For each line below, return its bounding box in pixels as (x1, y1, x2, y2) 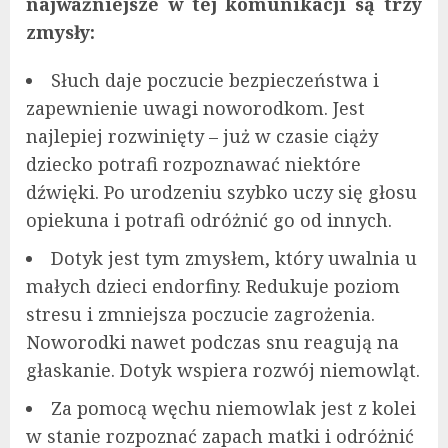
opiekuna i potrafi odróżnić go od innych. (26, 208, 392, 233)
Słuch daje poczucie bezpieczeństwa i (51, 68, 379, 93)
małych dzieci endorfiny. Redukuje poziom (26, 274, 400, 299)
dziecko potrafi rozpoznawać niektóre (26, 152, 361, 177)
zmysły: (26, 20, 95, 45)
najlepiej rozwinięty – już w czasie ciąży (26, 124, 378, 149)
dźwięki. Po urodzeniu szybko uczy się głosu (26, 180, 417, 205)
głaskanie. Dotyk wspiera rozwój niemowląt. (26, 358, 420, 383)
